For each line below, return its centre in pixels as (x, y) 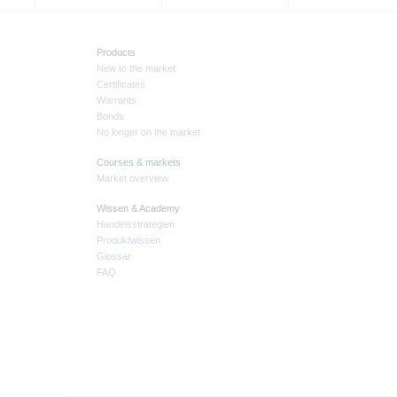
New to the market (136, 69)
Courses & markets (139, 163)
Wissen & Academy (138, 209)
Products (116, 53)
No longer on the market (148, 132)
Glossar (114, 257)
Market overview (132, 179)
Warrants (117, 101)
